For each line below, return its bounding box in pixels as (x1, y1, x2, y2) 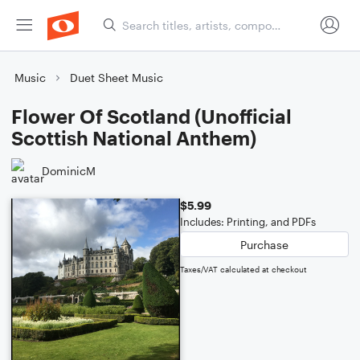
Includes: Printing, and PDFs (180, 215, 316, 228)
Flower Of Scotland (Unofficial (11, 104, 292, 128)
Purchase (240, 237, 288, 252)
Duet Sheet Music (70, 71, 163, 84)
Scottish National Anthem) (11, 126, 256, 149)
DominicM (42, 163, 96, 178)
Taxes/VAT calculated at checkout (180, 264, 307, 274)
